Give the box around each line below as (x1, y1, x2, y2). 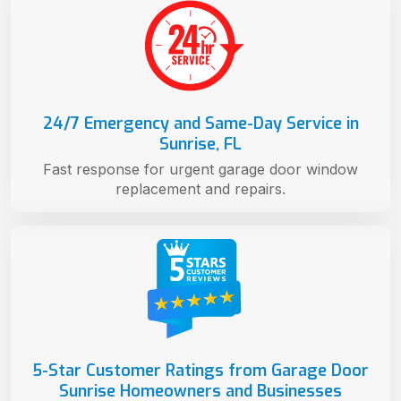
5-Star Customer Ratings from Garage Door (32, 359, 369, 381)
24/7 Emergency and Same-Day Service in (42, 112, 359, 134)
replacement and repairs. (115, 179, 286, 198)
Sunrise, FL (159, 132, 242, 155)
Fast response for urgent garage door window (43, 159, 358, 178)
